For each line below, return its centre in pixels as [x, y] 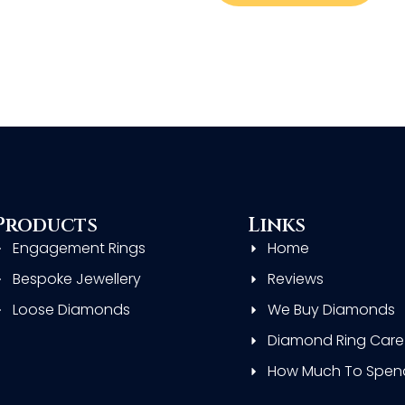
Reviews [296, 279]
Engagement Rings [80, 249]
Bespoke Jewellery [77, 279]
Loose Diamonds [72, 310]
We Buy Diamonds [332, 310]
